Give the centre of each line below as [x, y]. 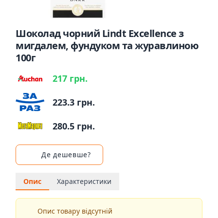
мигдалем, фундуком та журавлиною [107, 45]
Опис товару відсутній [75, 211]
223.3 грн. [74, 102]
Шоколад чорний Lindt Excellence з [100, 33]
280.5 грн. [74, 126]
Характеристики [84, 182]
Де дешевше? [66, 155]
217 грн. [70, 78]
